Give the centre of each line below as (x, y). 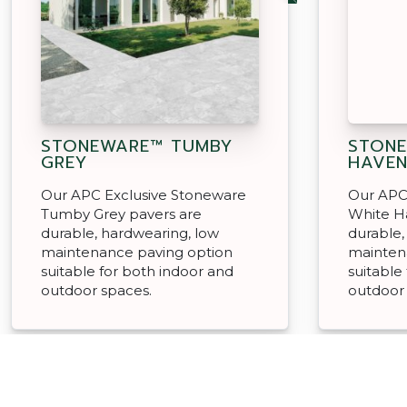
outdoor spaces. (96, 290)
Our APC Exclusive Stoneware (144, 194)
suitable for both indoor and (137, 271)
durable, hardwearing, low (130, 233)
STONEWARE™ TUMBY (137, 146)
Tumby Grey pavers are (121, 213)
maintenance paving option (137, 252)
